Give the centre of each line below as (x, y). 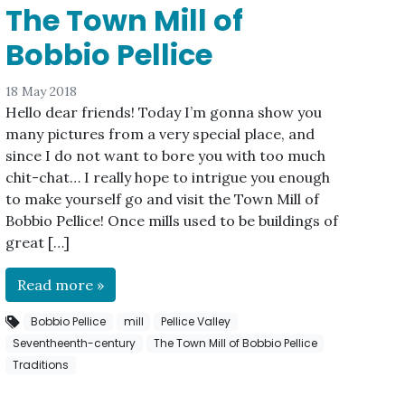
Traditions (41, 365)
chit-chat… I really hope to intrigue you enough (168, 177)
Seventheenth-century (75, 344)
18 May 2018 (42, 91)
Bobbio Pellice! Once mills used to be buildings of (172, 220)
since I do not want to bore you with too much (166, 155)
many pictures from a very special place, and (160, 133)
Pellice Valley (196, 321)
